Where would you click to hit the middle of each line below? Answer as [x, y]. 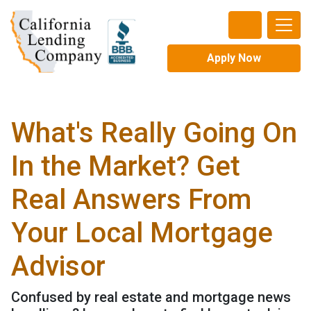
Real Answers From [131, 200]
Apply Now [234, 58]
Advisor [58, 266]
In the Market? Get [126, 166]
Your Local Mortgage [142, 233]
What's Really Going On [154, 133]
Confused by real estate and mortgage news [151, 297]
